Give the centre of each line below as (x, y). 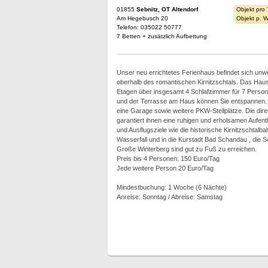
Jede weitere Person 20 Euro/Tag (165, 168)
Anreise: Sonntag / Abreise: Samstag (169, 197)
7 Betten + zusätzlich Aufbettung (162, 36)
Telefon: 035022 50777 (149, 27)
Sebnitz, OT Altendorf (167, 9)
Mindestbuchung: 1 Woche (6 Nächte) (171, 187)
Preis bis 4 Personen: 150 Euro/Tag (168, 159)
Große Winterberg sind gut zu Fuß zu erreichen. (186, 149)
